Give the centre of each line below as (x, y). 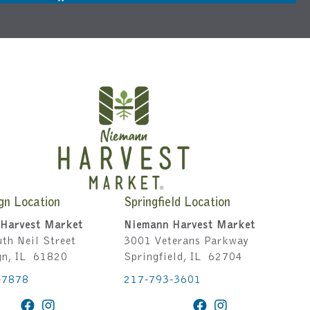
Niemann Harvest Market (190, 226)
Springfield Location (177, 204)
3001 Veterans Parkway (187, 242)
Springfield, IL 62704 (184, 258)
